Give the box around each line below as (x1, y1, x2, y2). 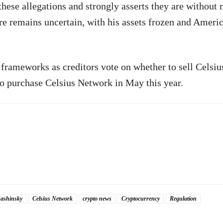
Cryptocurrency (121, 195, 160, 202)
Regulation (169, 195, 197, 202)
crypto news (82, 195, 111, 202)
